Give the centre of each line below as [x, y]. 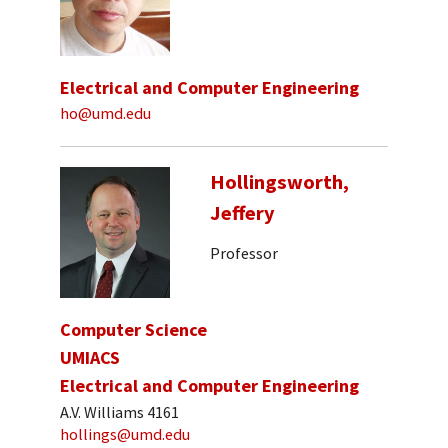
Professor [244, 253]
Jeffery [242, 213]
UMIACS [90, 357]
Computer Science [133, 329]
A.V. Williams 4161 [119, 411]
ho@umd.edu [105, 113]
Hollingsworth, [279, 182]
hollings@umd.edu [125, 434]
